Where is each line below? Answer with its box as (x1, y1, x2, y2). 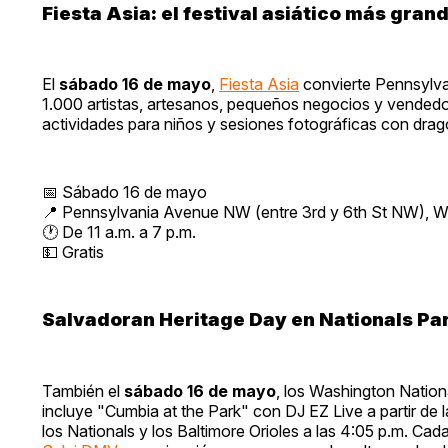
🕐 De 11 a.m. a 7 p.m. (42, 222, 196, 243)
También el (42, 380, 124, 401)
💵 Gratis (42, 242, 104, 263)
